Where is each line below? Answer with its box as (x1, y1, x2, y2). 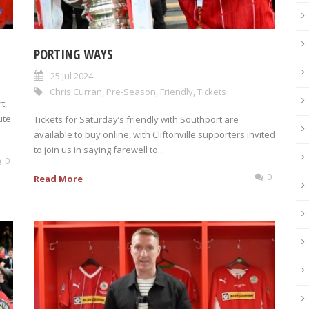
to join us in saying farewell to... (34, 143, 164, 156)
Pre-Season (106, 86, 156, 98)
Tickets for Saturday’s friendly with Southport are (34, 113, 239, 126)
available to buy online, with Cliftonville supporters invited (34, 128, 275, 141)
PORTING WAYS (34, 46, 113, 63)
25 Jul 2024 (50, 70, 93, 82)
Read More (34, 172, 83, 185)
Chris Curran (50, 86, 102, 98)
